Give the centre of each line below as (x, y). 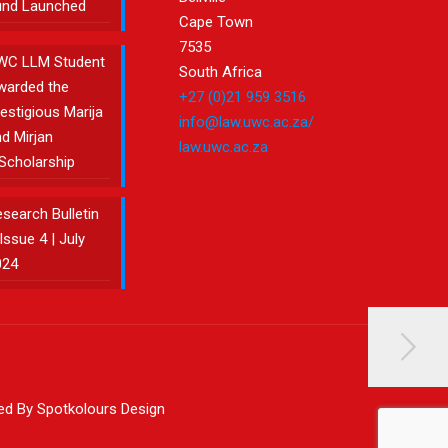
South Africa (221, 72)
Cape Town (216, 22)
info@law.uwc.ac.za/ (247, 122)
